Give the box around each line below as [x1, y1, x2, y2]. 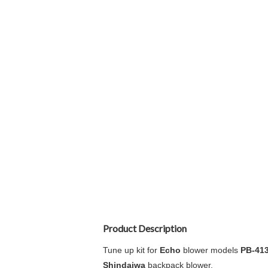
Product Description [103, 223, 187, 234]
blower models [181, 245, 240, 255]
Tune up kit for [103, 245, 160, 255]
